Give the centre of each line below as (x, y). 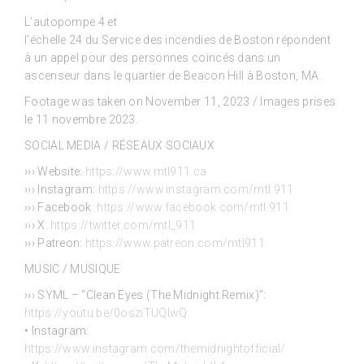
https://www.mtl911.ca (146, 171)
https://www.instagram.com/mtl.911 (196, 189)
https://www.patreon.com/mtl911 (175, 243)
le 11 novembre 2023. (82, 119)
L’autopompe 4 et (71, 22)
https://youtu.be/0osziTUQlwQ (106, 312)
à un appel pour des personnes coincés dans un (153, 57)
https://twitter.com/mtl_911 (123, 225)
